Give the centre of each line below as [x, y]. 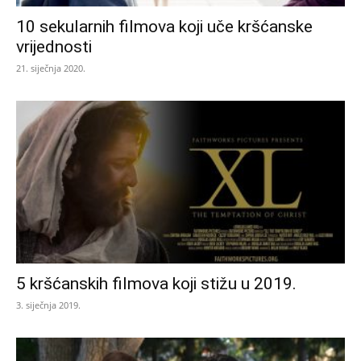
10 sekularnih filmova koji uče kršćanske [164, 27]
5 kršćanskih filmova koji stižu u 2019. [156, 283]
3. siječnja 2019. [48, 305]
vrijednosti [54, 47]
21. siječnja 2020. [51, 68]
